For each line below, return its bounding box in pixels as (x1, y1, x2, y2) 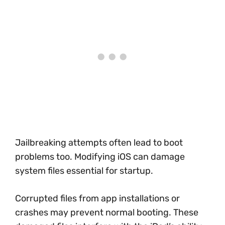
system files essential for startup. (15, 165, 153, 176)
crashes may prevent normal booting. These (15, 207, 198, 218)
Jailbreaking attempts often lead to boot (15, 137, 183, 148)
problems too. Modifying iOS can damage (15, 151, 185, 162)
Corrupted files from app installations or (15, 193, 180, 204)
